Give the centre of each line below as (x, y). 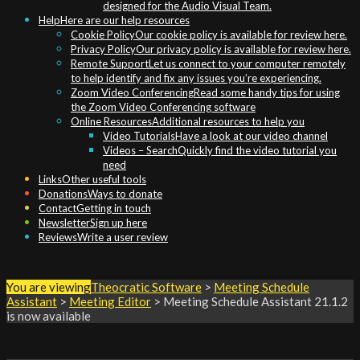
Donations (63, 194)
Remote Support (110, 63)
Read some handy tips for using (267, 92)
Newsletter (64, 223)
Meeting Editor (110, 301)
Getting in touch (114, 208)
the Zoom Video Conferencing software (163, 107)
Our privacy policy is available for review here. (243, 49)
